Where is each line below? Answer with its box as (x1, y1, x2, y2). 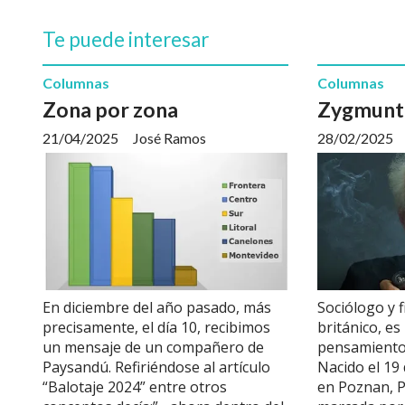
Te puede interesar (42, 26, 209, 52)
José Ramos (133, 129, 206, 147)
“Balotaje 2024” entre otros (42, 377, 227, 398)
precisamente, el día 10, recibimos (42, 317, 270, 338)
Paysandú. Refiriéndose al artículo (42, 357, 270, 378)
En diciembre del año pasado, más (42, 297, 271, 318)
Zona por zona (42, 97, 178, 123)
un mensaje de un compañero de (42, 337, 264, 358)
